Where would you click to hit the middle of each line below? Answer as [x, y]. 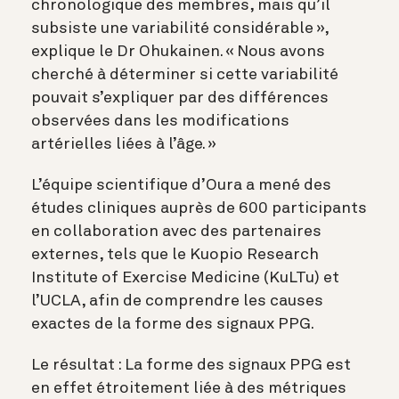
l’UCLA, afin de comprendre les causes [177, 301]
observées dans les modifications [160, 121]
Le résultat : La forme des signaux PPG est [191, 365]
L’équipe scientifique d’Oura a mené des [181, 185]
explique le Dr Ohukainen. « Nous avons [178, 51]
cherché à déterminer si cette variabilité [185, 74]
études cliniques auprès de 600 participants [199, 208]
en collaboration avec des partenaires [176, 231]
